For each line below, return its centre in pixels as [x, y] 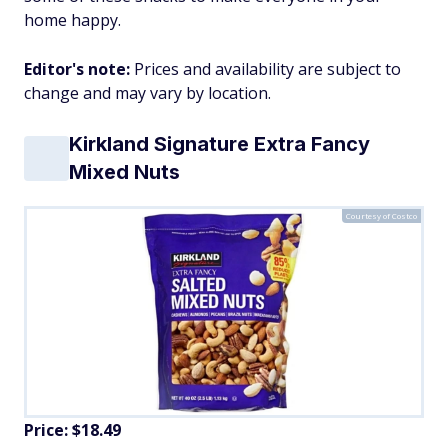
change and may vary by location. [149, 93]
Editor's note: [79, 69]
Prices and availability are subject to [267, 69]
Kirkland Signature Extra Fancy [219, 144]
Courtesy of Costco [381, 215]
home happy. [72, 20]
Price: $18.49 [72, 430]
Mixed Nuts [124, 172]
